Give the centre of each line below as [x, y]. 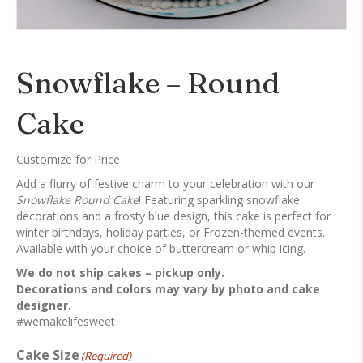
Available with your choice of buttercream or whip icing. [161, 248]
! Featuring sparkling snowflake [219, 199]
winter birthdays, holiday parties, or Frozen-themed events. [171, 232]
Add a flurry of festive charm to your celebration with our [165, 183]
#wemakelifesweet [66, 321]
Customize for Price [68, 159]
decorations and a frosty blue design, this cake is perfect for [173, 216]
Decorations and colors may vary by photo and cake [168, 288]
